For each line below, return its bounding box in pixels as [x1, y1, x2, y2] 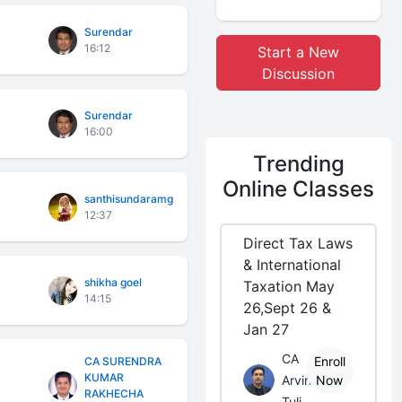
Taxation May [243, 277, 336, 295]
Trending [252, 151, 345, 177]
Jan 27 [243, 320, 290, 338]
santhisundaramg [84, 191, 174, 205]
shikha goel [84, 275, 143, 289]
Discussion [262, 65, 336, 83]
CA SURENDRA [84, 354, 162, 368]
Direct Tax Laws [243, 234, 354, 252]
